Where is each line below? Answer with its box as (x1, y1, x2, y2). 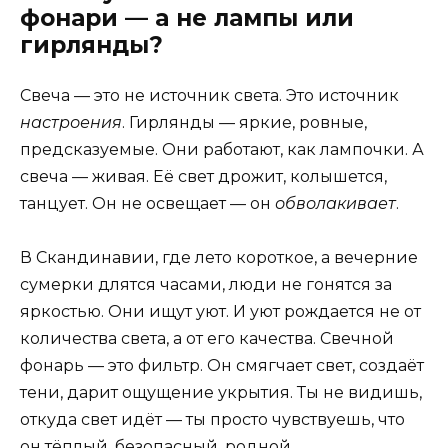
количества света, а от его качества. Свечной (20, 328, 394, 348)
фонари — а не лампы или (20, 3, 354, 32)
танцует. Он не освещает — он (20, 193, 275, 213)
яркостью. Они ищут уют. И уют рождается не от (20, 301, 421, 321)
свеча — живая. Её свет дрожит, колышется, (20, 166, 387, 186)
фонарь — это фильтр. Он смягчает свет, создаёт (20, 355, 424, 375)
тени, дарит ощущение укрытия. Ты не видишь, (20, 382, 422, 402)
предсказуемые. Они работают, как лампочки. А (20, 139, 424, 159)
